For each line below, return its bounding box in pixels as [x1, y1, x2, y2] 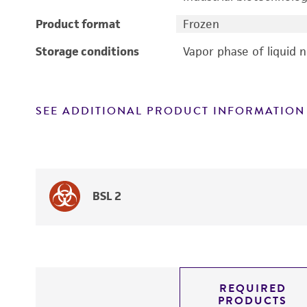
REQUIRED [219, 280, 286, 297]
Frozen [182, 16, 219, 32]
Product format [36, 16, 121, 32]
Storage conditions [36, 44, 139, 59]
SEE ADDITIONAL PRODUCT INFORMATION [36, 103, 305, 119]
